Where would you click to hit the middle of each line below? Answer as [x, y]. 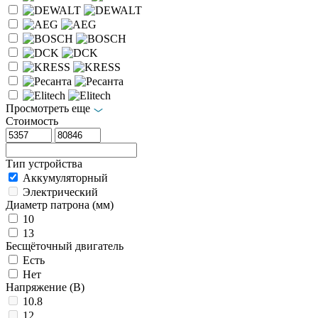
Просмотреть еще [48, 108]
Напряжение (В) [45, 287]
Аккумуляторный [65, 177]
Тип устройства [44, 163]
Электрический [60, 192]
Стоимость [32, 121]
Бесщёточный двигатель [65, 246]
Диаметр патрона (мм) [60, 204]
